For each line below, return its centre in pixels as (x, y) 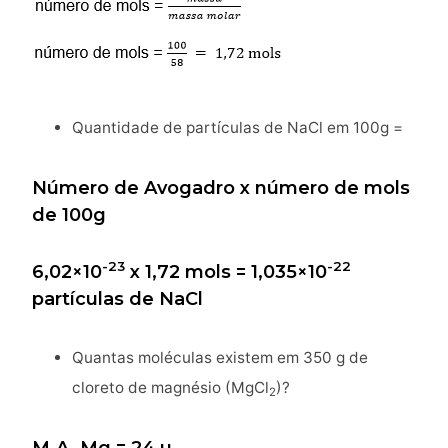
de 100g (69, 214)
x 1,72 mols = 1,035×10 (226, 271)
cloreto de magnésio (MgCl (170, 387)
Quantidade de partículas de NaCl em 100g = (237, 127)
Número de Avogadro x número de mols (221, 187)
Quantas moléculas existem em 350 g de (220, 357)
